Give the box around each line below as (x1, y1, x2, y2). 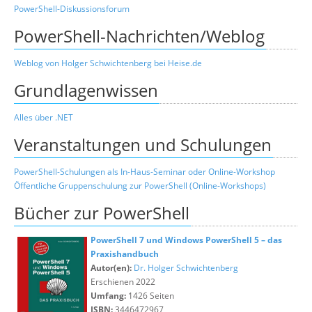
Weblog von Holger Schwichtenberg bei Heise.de (14, 57, 202, 69)
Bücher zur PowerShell (14, 201, 189, 224)
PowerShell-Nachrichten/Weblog (14, 24, 265, 47)
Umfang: (91, 290, 126, 302)
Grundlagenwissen (14, 79, 158, 102)
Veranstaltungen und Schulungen (14, 133, 272, 156)
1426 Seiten (126, 290, 174, 302)
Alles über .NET (14, 111, 73, 123)
